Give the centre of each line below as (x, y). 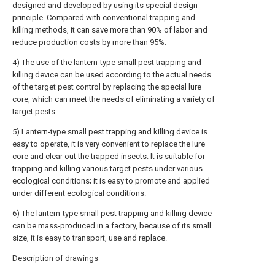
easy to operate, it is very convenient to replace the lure (109, 144)
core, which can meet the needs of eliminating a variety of (114, 99)
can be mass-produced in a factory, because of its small (112, 226)
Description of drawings (55, 258)
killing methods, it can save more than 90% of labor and (110, 30)
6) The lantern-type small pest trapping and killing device (112, 213)
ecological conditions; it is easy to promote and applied (111, 181)
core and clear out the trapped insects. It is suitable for (109, 156)
